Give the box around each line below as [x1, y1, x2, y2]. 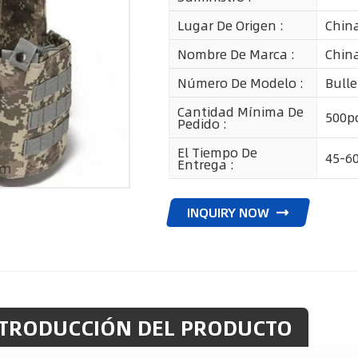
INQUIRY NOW [187, 201, 270, 222]
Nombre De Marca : [177, 43, 295, 64]
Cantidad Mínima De [177, 101, 304, 121]
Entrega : [177, 153, 234, 174]
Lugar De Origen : [177, 14, 284, 35]
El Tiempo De [177, 141, 257, 162]
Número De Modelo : [177, 72, 304, 93]
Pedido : [177, 113, 227, 133]
